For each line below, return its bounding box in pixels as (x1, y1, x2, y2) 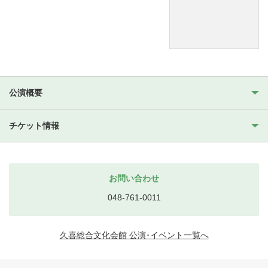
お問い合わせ (109, 173, 159, 183)
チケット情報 (9, 120, 59, 130)
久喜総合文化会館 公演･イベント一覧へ (59, 230, 209, 240)
